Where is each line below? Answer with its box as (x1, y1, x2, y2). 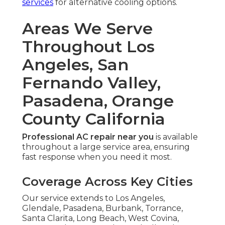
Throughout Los (22, 37, 155, 57)
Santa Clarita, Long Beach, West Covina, (22, 213, 179, 223)
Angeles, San (22, 55, 129, 75)
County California (22, 109, 165, 129)
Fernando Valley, (22, 73, 161, 93)
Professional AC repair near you (22, 132, 154, 142)
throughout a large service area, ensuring (22, 142, 190, 152)
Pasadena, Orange (22, 91, 174, 111)
